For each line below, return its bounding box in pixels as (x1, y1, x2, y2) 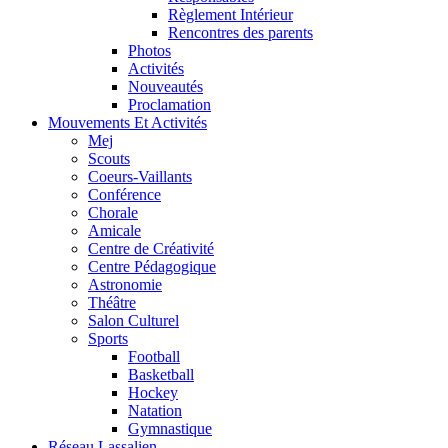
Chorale (88, 204, 138, 221)
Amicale (88, 222, 141, 239)
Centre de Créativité (88, 240, 214, 257)
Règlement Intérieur (168, 6, 293, 23)
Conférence (88, 186, 161, 203)
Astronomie (88, 276, 162, 293)
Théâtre (88, 294, 136, 311)
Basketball (128, 366, 194, 383)
